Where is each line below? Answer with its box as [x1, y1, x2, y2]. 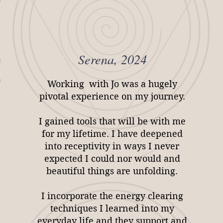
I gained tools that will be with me [38, 116, 186, 126]
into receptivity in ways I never [45, 141, 180, 151]
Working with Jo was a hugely [47, 79, 177, 89]
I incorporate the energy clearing [41, 191, 183, 201]
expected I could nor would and [44, 153, 180, 164]
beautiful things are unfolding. [46, 166, 178, 176]
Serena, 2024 [78, 50, 147, 68]
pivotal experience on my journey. [39, 91, 185, 102]
